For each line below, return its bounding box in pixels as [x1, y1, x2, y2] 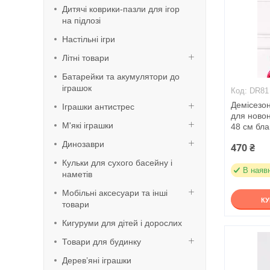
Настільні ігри [62, 34, 115, 44]
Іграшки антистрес [62, 102, 134, 111]
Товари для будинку [62, 237, 141, 246]
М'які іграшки [62, 121, 113, 130]
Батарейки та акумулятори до [62, 72, 180, 81]
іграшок [62, 83, 92, 93]
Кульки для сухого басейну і [62, 158, 172, 168]
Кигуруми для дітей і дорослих [62, 218, 182, 228]
